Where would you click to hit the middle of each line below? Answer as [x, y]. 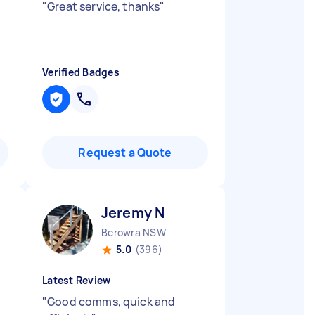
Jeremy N [133, 213]
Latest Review [77, 280]
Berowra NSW [134, 232]
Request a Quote [125, 153]
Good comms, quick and [111, 302]
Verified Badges [81, 72]
